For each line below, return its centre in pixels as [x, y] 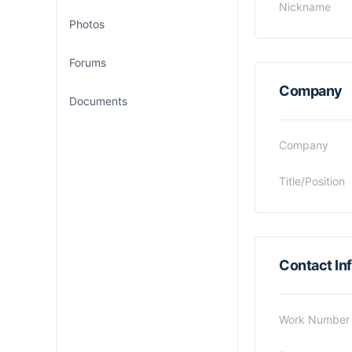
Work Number [314, 319]
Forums [88, 62]
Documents [98, 101]
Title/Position [312, 181]
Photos [87, 24]
